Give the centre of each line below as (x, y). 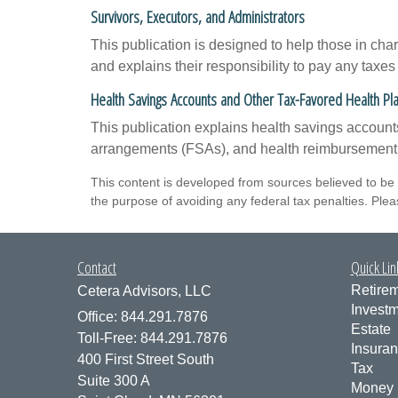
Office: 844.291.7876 (143, 317)
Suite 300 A (114, 381)
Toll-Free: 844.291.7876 (152, 338)
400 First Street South (146, 359)
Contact (97, 267)
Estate (370, 329)
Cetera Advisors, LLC (144, 291)
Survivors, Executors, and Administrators (198, 16)
